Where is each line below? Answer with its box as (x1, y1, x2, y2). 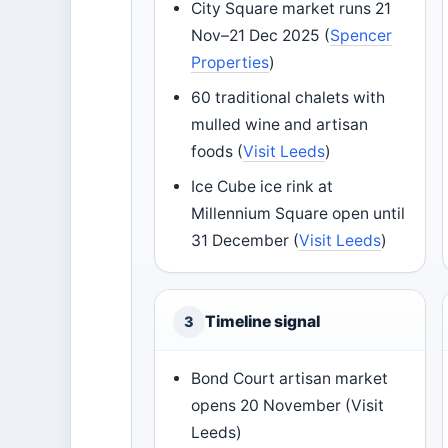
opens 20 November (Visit (191, 396, 385, 415)
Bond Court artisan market (191, 369, 389, 388)
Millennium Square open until (191, 204, 406, 223)
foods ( (191, 142, 244, 161)
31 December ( (191, 231, 300, 250)
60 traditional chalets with (191, 88, 386, 107)
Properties (191, 53, 270, 72)
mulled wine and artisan (191, 115, 369, 134)
